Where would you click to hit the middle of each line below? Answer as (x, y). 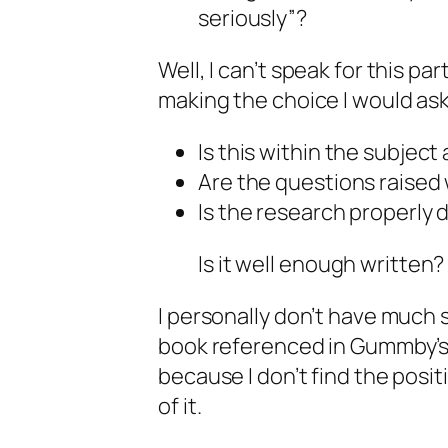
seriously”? (252, 18)
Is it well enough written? (321, 264)
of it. (180, 406)
